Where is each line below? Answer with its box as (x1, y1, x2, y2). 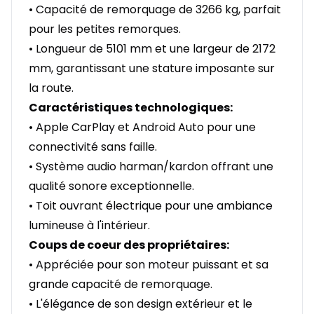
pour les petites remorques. (29, 21, 181, 38)
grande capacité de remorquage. (29, 276, 212, 293)
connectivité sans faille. (29, 139, 157, 156)
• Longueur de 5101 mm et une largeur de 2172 (29, 41, 275, 57)
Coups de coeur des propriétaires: (29, 237, 229, 254)
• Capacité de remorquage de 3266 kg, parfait (29, 1, 281, 18)
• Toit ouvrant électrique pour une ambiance (29, 198, 273, 214)
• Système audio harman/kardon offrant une (29, 158, 273, 175)
